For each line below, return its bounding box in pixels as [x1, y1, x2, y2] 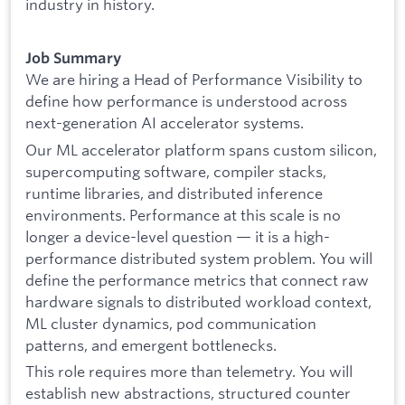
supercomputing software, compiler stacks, [25, 161, 326, 181]
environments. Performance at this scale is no [25, 204, 341, 224]
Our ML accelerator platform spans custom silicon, [25, 139, 377, 159]
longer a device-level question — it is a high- [25, 226, 330, 246]
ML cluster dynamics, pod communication [25, 313, 316, 333]
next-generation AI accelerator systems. [25, 112, 304, 132]
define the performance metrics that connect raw [25, 269, 369, 289]
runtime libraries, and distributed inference [25, 183, 323, 202]
